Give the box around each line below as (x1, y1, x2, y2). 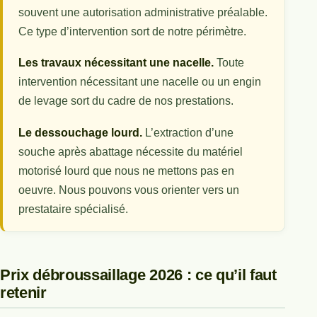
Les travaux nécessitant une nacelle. (18, 57, 214, 69)
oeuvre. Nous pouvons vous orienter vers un (18, 184, 240, 197)
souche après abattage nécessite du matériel (18, 146, 243, 158)
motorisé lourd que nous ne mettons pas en (18, 165, 235, 178)
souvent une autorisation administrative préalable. (18, 6, 268, 18)
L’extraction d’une (142, 127, 234, 139)
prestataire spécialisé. (18, 203, 129, 216)
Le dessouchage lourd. (18, 127, 143, 139)
